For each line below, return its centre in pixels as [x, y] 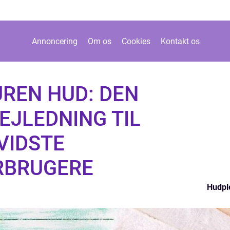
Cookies [136, 41]
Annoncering [55, 41]
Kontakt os [180, 41]
